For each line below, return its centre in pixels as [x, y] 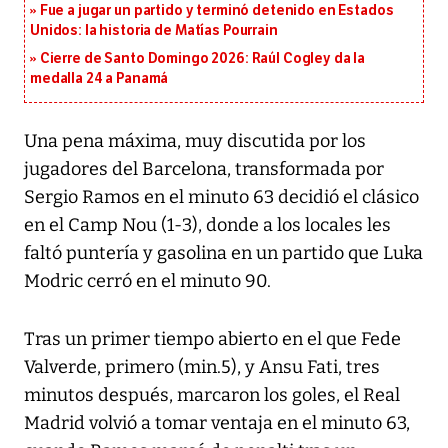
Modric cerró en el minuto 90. [147, 281]
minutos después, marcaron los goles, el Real [212, 395]
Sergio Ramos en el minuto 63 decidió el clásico [221, 197]
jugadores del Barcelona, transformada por [204, 169]
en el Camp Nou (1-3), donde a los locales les [207, 225]
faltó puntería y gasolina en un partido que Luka [223, 253]
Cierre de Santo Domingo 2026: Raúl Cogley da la [202, 59]
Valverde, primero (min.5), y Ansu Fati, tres [202, 367]
